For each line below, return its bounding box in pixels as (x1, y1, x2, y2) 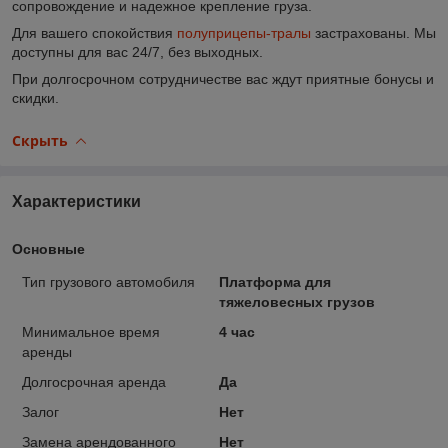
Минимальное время (22, 323, 160, 340)
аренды (22, 343, 72, 360)
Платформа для (218, 273, 331, 290)
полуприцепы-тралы (177, 24, 311, 41)
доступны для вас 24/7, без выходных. (12, 43, 263, 60)
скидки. (12, 89, 59, 106)
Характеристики (12, 192, 141, 210)
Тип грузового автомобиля (22, 273, 195, 290)
